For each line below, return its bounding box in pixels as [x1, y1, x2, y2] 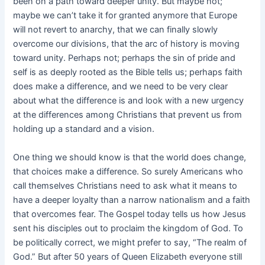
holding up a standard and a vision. [13, 124, 155, 135]
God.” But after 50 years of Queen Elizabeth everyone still [13, 251, 243, 262]
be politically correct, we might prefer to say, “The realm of [13, 237, 247, 248]
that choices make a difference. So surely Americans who [13, 166, 244, 177]
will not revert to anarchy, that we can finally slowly [13, 24, 218, 35]
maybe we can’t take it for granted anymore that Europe [13, 10, 238, 21]
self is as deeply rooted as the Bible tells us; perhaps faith [13, 67, 243, 78]
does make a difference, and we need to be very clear [13, 81, 228, 92]
